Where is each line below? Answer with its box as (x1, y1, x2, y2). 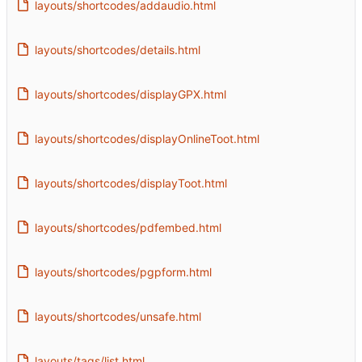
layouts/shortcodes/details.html (34, 42, 200, 57)
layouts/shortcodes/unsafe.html (34, 309, 201, 323)
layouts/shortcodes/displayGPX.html (34, 86, 226, 101)
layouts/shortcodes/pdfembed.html (34, 220, 221, 234)
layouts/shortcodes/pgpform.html (34, 264, 212, 279)
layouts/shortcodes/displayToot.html (34, 175, 227, 190)
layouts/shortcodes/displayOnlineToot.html (34, 131, 259, 145)
